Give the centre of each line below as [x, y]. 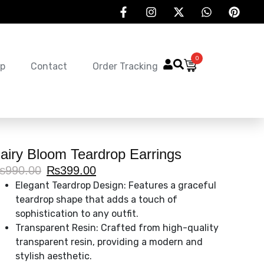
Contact [49, 67]
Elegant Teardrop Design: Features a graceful [116, 185]
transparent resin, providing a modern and [109, 242]
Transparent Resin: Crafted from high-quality [117, 227]
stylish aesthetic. [54, 256]
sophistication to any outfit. [77, 213]
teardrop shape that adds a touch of [96, 199]
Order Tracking [126, 67]
